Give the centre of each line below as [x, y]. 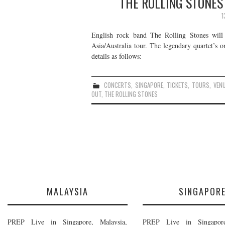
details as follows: [117, 56]
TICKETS [178, 85]
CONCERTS [117, 85]
